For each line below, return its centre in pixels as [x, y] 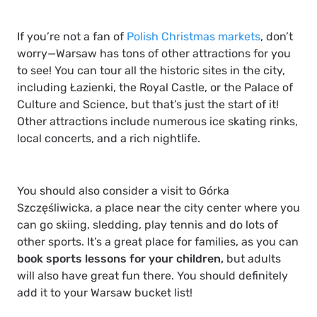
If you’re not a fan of [72, 37]
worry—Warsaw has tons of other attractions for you [154, 54]
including [44, 88]
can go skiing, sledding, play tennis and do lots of [148, 225]
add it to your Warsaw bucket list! [105, 293]
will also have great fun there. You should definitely [152, 276]
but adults [252, 259]
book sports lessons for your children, [120, 259]
